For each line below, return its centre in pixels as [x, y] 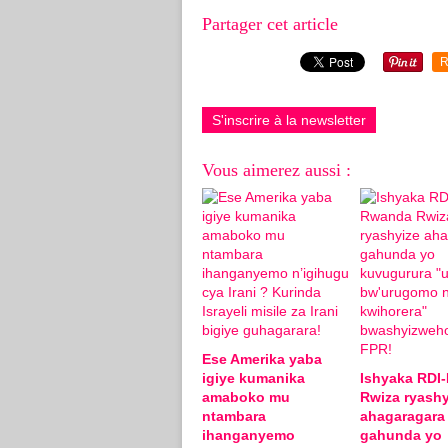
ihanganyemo [248, 435]
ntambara [234, 416]
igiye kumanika [253, 378]
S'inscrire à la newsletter [289, 120]
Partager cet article [270, 24]
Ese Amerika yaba [262, 359]
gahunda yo [400, 435]
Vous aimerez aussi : [276, 170]
